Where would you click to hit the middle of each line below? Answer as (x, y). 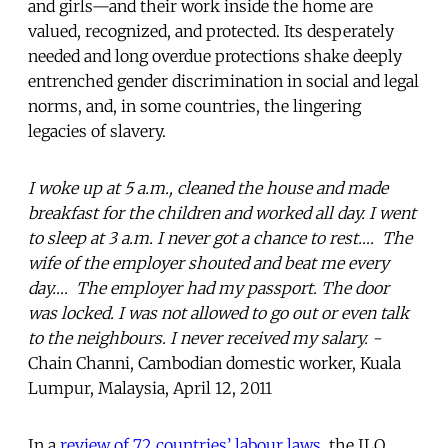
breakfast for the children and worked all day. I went (222, 212)
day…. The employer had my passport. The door (208, 287)
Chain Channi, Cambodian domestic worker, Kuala (214, 362)
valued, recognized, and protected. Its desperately (211, 30)
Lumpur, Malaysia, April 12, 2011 (150, 387)
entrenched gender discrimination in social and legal (223, 80)
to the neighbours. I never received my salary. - (204, 337)
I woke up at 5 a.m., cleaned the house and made (208, 187)
